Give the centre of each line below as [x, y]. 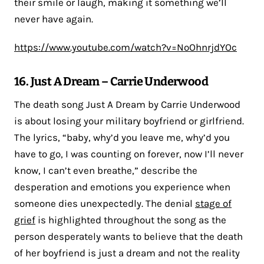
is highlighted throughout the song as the [131, 220]
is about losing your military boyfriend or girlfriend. [129, 121]
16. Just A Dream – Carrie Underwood [111, 81]
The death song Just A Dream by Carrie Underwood [127, 104]
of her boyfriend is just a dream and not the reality [127, 253]
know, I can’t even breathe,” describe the [106, 170]
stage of [213, 203]
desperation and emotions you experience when [122, 187]
